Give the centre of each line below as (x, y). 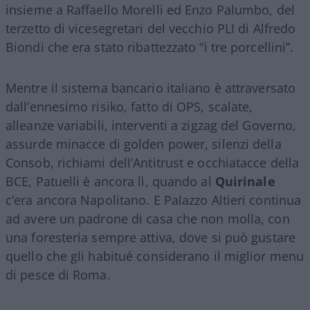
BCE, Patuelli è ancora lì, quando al (110, 182)
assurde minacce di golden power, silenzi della (144, 144)
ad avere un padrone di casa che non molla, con (148, 219)
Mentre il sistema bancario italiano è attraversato (151, 88)
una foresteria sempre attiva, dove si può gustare (151, 238)
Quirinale (245, 182)
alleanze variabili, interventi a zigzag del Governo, (151, 126)
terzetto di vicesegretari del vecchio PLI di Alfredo (151, 29)
